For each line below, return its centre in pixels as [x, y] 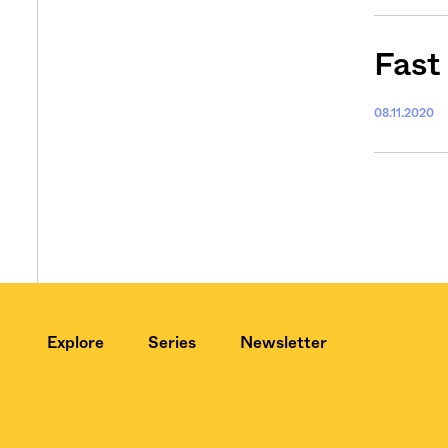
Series [172, 342]
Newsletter [283, 342]
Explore [75, 342]
